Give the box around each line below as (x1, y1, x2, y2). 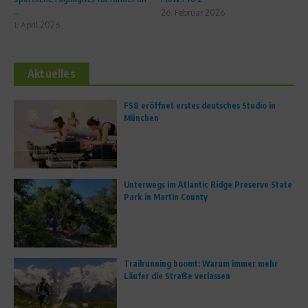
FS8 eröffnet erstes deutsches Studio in (124, 100, 276, 111)
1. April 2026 (14, 19, 60, 30)
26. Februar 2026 (161, 7, 225, 18)
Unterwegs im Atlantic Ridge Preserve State (124, 179, 292, 190)
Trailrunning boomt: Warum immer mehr (124, 258, 278, 269)
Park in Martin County (124, 191, 208, 202)
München (124, 112, 159, 123)
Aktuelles (27, 66, 76, 80)
